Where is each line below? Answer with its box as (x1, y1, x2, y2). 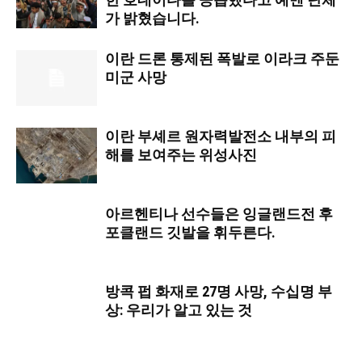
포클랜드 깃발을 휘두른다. (105, 224, 276, 241)
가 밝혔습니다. (105, 10, 200, 27)
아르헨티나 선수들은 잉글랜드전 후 (105, 205, 333, 222)
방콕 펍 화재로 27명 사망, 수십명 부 (105, 283, 332, 300)
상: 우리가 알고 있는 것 (105, 301, 252, 318)
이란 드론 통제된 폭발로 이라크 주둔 (105, 50, 339, 67)
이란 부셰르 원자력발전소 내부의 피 (105, 128, 336, 145)
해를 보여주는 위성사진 (105, 146, 257, 163)
